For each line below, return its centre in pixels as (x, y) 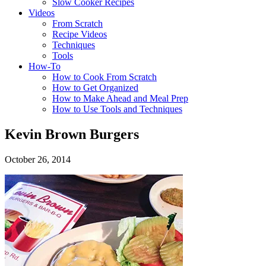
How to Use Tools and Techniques (117, 109)
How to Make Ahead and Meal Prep (120, 98)
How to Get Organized (95, 88)
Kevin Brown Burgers (72, 134)
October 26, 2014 (38, 159)
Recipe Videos (80, 34)
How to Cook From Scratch (104, 77)
